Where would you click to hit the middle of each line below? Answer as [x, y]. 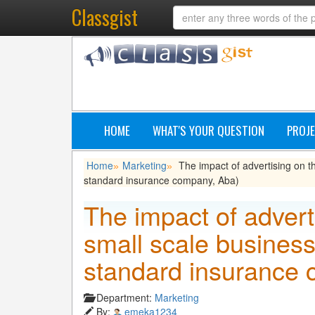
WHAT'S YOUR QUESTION [208, 130]
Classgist [105, 17]
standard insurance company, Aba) [161, 180]
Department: [126, 297]
